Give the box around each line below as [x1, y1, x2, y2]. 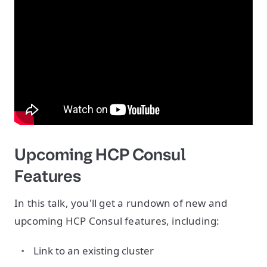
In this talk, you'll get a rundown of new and [14, 196, 228, 210]
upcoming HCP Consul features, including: [14, 214, 220, 228]
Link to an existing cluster [33, 244, 154, 257]
